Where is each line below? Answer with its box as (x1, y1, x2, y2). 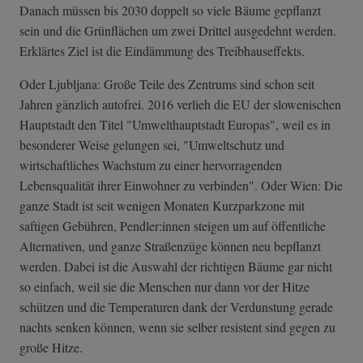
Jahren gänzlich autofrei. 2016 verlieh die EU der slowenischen (19, 96, 341, 113)
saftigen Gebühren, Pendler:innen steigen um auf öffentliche (19, 217, 326, 235)
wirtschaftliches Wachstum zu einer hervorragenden (19, 156, 282, 174)
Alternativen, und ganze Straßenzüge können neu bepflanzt (19, 237, 321, 255)
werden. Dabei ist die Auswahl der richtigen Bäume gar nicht (19, 258, 332, 275)
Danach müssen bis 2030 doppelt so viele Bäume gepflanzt (19, 2, 321, 19)
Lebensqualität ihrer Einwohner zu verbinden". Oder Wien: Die (19, 177, 343, 194)
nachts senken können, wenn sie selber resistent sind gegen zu (19, 318, 335, 336)
